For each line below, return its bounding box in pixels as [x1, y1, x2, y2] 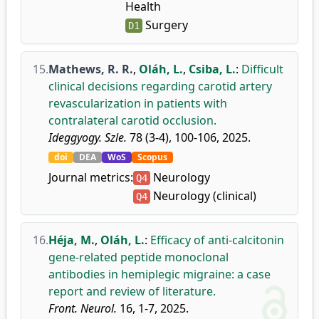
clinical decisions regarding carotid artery [48, 78, 272, 94]
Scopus [137, 151, 167, 163]
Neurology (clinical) [150, 188, 256, 204]
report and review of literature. [48, 283, 216, 299]
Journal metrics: [48, 169, 133, 185]
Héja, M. [48, 232, 95, 248]
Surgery [142, 17, 188, 33]
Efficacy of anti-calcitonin [150, 232, 284, 248]
